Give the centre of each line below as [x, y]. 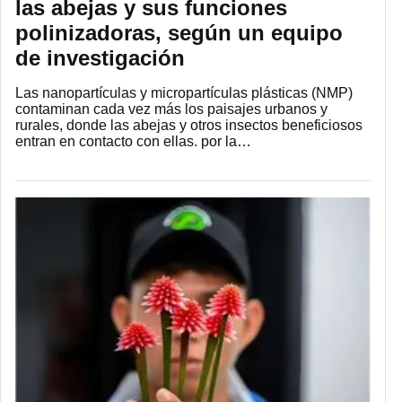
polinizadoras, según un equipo [179, 33]
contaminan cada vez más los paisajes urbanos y [171, 109]
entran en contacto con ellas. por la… [133, 142]
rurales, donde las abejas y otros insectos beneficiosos [189, 126]
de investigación [100, 58]
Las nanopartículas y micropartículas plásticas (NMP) [184, 93]
